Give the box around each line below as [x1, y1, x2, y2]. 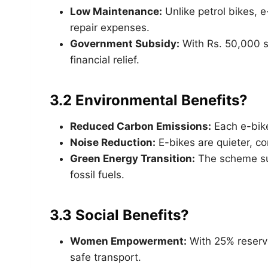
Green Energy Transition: [70, 152, 195, 165]
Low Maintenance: [70, 5, 162, 17]
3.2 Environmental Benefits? [50, 91, 248, 109]
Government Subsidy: [70, 37, 179, 50]
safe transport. [70, 251, 141, 263]
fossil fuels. [70, 168, 124, 181]
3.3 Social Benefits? [50, 206, 189, 224]
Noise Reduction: [70, 136, 156, 148]
